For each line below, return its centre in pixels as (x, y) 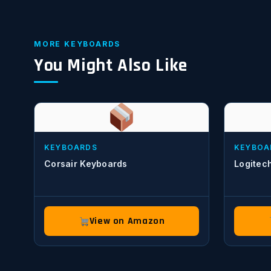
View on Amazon (127, 221)
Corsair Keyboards (86, 164)
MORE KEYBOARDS (77, 44)
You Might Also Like (111, 65)
